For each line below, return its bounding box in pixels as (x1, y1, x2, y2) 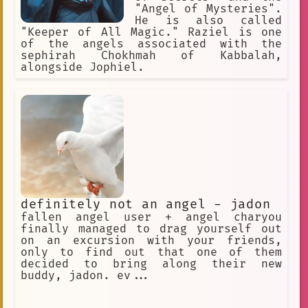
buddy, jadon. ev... (21, 269, 151, 283)
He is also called (135, 14, 282, 28)
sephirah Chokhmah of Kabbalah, (21, 49, 282, 63)
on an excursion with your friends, (21, 234, 282, 248)
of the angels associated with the (21, 37, 282, 52)
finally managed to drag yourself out (21, 222, 282, 236)
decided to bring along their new (21, 257, 282, 272)
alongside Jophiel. (21, 60, 144, 75)
